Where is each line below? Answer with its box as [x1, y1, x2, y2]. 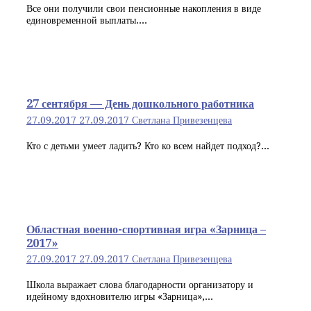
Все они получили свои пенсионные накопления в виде [26, 3, 261, 15]
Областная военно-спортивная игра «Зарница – [26, 223, 266, 237]
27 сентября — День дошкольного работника [26, 97, 254, 111]
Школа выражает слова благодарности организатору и [26, 279, 253, 291]
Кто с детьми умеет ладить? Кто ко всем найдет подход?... [26, 140, 269, 152]
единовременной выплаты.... [26, 15, 147, 26]
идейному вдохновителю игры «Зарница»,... [26, 291, 213, 303]
